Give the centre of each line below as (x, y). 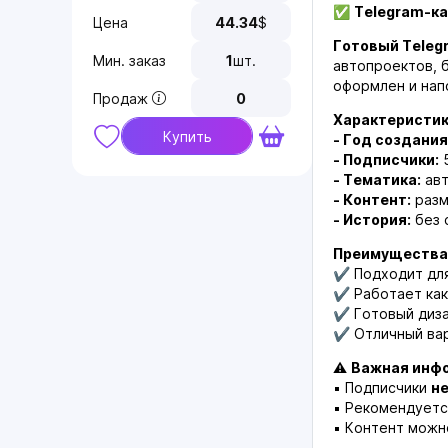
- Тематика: (377, 179)
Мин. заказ (129, 60)
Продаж (120, 98)
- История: (372, 219)
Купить (187, 136)
